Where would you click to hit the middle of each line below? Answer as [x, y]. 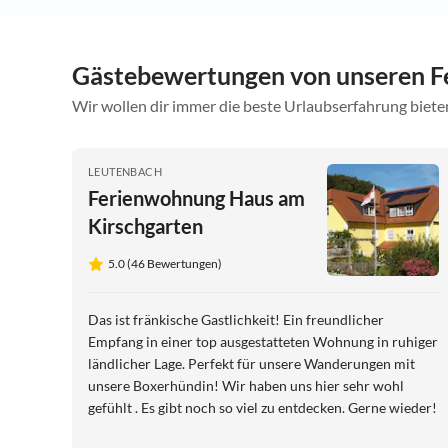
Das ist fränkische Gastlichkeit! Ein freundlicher [236, 319]
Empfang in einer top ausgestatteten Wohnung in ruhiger [263, 341]
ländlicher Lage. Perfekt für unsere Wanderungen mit [251, 363]
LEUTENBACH [125, 171]
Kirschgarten [145, 225]
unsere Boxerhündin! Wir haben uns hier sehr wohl [246, 385]
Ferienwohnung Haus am [196, 197]
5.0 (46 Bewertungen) [165, 263]
